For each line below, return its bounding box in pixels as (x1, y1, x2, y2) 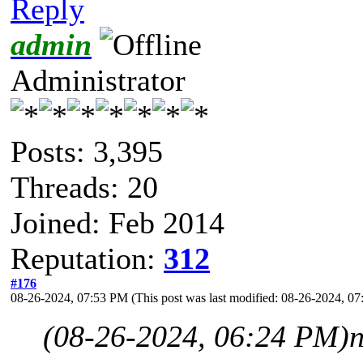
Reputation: (11, 241, 164, 275)
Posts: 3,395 (11, 134, 163, 169)
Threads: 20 (11, 169, 158, 204)
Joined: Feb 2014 (11, 205, 224, 240)
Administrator (11, 62, 186, 97)
